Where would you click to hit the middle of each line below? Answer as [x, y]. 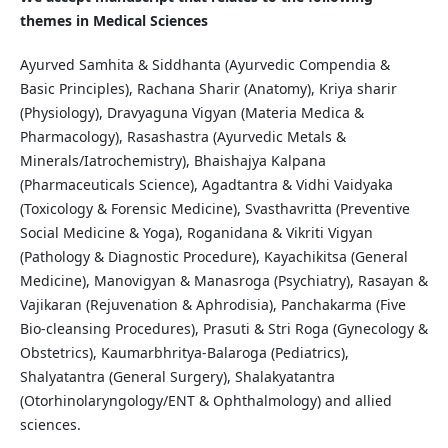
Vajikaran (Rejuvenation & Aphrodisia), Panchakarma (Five [212, 305]
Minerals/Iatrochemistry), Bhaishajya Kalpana [172, 161]
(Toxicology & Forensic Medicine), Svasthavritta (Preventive [214, 209]
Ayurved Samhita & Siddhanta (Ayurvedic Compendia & [204, 65]
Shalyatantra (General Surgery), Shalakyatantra [177, 377]
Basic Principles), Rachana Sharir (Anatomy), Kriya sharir [208, 89]
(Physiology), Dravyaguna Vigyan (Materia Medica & [191, 113]
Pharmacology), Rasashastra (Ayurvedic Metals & [182, 137]
